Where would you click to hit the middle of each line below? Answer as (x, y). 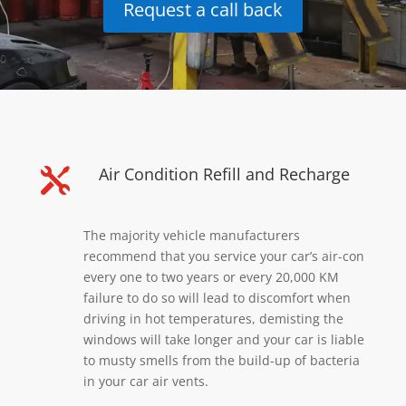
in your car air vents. (145, 381)
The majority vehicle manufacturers (191, 235)
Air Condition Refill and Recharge (224, 174)
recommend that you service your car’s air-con (223, 256)
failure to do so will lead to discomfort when (217, 298)
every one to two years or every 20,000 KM (211, 277)
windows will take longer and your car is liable (223, 339)
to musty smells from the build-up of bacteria (221, 360)
